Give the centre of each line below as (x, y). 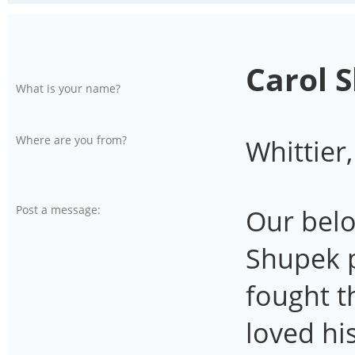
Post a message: (61, 210)
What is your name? (71, 88)
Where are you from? (74, 140)
